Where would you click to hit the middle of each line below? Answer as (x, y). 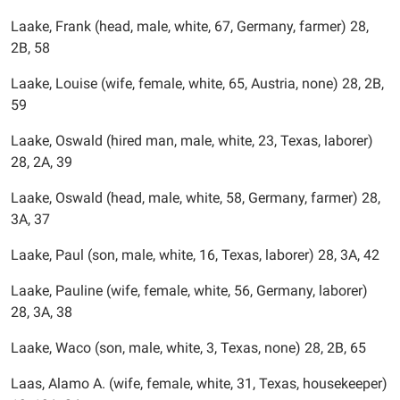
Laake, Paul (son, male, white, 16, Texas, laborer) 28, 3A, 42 (195, 255)
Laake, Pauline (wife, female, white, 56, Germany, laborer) (189, 291)
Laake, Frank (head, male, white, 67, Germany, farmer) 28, (190, 26)
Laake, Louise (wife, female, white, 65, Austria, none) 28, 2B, (197, 83)
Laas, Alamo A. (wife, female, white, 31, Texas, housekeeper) (199, 383)
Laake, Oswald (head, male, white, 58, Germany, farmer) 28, (196, 198)
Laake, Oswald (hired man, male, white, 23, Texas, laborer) (192, 141)
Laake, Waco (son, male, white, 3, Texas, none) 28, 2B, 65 (188, 348)
